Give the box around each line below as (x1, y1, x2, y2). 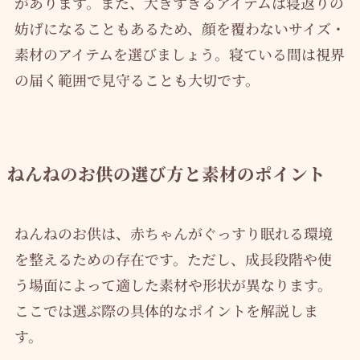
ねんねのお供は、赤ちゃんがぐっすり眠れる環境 (14, 223, 333, 244)
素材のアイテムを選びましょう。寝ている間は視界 (14, 43, 345, 65)
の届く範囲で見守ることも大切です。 (14, 69, 260, 91)
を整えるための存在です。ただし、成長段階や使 (14, 248, 332, 270)
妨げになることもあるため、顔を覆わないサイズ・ (14, 18, 346, 39)
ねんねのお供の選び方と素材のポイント (6, 161, 325, 186)
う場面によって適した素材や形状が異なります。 (14, 274, 332, 296)
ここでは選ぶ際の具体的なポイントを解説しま (14, 300, 318, 321)
